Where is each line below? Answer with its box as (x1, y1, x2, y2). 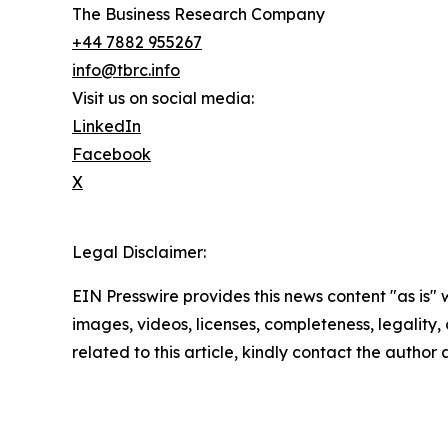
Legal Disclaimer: (72, 242, 206, 263)
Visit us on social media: (72, 88, 254, 109)
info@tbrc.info (72, 60, 180, 81)
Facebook (72, 144, 151, 165)
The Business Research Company (72, 4, 325, 25)
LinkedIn (72, 116, 141, 137)
